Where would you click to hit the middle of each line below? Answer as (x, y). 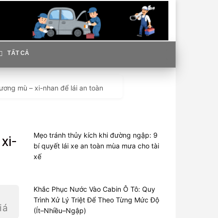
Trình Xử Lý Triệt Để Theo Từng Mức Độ (96, 200)
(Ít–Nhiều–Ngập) (60, 210)
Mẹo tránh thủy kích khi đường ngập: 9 (95, 135)
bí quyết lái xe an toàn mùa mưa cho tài (96, 146)
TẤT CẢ (18, 53)
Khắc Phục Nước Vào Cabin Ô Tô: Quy (94, 189)
